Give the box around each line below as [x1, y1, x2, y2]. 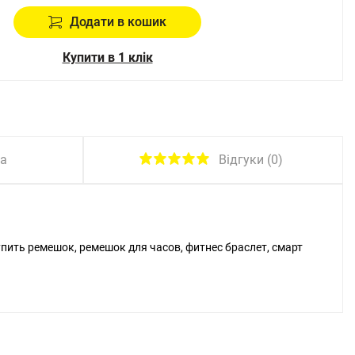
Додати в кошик [70, 13, 166, 29]
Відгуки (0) [218, 151, 283, 167]
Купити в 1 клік [62, 49, 153, 65]
